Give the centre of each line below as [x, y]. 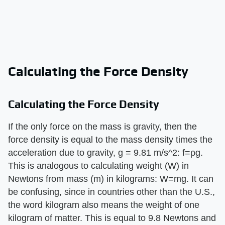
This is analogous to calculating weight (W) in [98, 165]
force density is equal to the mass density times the [110, 139]
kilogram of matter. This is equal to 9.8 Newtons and [112, 218]
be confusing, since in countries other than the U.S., [111, 192]
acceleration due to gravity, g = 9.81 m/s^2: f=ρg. [105, 152]
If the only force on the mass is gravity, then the [102, 126]
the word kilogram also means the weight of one [104, 205]
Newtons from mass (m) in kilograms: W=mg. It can [111, 179]
